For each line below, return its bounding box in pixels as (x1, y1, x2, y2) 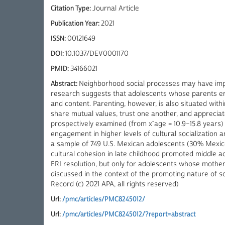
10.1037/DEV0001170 (65, 49, 129, 58)
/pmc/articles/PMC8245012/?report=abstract (62, 210, 196, 219)
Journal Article (92, 4, 139, 13)
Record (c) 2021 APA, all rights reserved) (51, 180, 179, 189)
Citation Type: (51, 4, 92, 13)
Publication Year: (51, 19, 101, 28)
